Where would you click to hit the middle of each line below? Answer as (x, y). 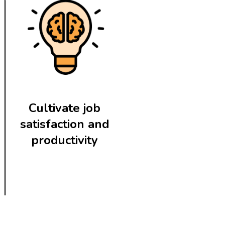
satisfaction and (65, 124)
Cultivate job (65, 108)
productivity (65, 140)
